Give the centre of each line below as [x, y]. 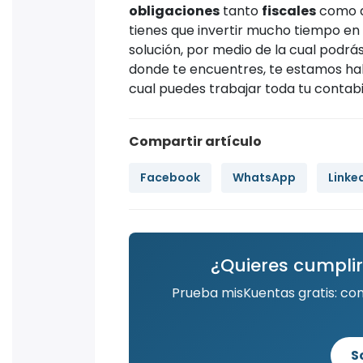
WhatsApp [264, 177]
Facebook [170, 177]
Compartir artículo [195, 141]
